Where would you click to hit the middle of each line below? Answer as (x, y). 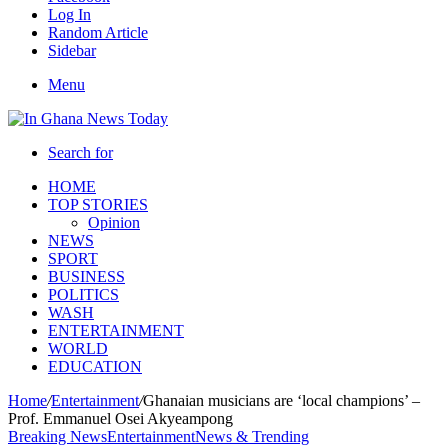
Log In (69, 14)
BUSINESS (86, 276)
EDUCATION (95, 366)
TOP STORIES (98, 204)
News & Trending (252, 436)
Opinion (114, 222)
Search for (80, 152)
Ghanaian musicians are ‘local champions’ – (281, 400)
